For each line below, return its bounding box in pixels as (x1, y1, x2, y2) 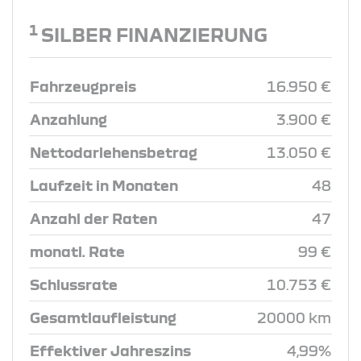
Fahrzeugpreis (30, 77, 136, 94)
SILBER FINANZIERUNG (41, 23, 268, 45)
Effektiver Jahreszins (30, 342, 191, 359)
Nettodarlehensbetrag (30, 143, 197, 160)
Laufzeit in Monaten (30, 176, 178, 193)
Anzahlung (30, 110, 107, 127)
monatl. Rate (30, 243, 125, 259)
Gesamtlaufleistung (30, 309, 176, 326)
